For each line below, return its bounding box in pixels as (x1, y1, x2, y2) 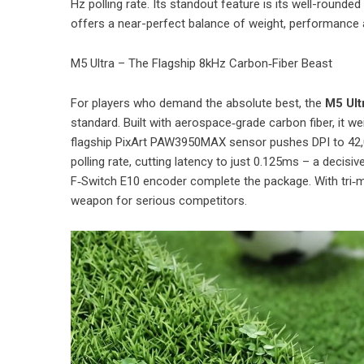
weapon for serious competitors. (71, 193, 247, 208)
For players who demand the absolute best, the (71, 95, 325, 110)
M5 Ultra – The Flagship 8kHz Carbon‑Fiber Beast (71, 55, 332, 71)
